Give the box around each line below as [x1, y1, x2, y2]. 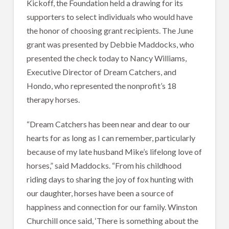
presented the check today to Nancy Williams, [26, 53, 187, 63]
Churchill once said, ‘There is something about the [26, 215, 198, 225]
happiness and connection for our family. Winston [26, 201, 197, 212]
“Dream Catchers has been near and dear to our [26, 119, 190, 129]
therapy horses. [26, 94, 81, 104]
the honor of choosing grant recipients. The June [26, 25, 193, 35]
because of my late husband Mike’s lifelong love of [26, 146, 202, 156]
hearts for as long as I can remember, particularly [26, 132, 195, 143]
